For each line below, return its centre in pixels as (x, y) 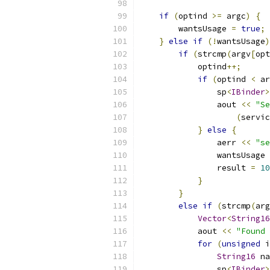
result (195, 168)
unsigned (241, 244)
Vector (212, 218)
